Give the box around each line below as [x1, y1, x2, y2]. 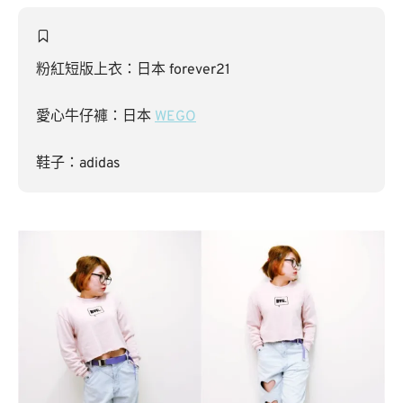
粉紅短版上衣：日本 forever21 [36, 60, 230, 79]
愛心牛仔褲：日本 [36, 107, 155, 126]
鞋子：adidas [36, 154, 121, 173]
